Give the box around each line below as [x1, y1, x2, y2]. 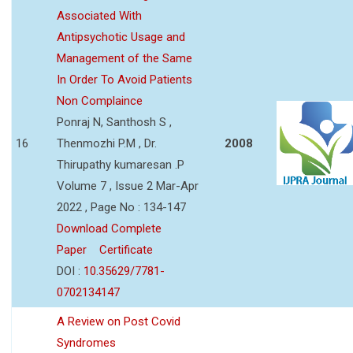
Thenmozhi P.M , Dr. [57, 136, 157, 150]
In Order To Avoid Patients [57, 72, 192, 87]
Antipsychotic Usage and [57, 29, 185, 44]
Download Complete [57, 221, 162, 236]
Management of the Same [57, 50, 192, 65]
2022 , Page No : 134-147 [57, 199, 186, 214]
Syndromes [57, 335, 116, 350]
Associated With [57, 8, 142, 23]
